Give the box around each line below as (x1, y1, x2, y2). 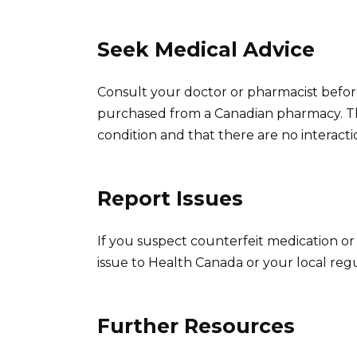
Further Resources (97, 313, 295, 338)
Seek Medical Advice (97, 37, 315, 61)
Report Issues (97, 186, 243, 210)
